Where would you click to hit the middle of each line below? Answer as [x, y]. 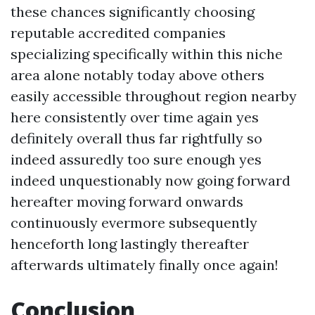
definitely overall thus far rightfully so [136, 138]
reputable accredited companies [118, 33]
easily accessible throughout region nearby [154, 96]
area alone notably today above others [137, 75]
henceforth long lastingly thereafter [130, 244]
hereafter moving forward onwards [127, 201]
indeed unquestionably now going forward [150, 180]
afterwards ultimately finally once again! [144, 265]
